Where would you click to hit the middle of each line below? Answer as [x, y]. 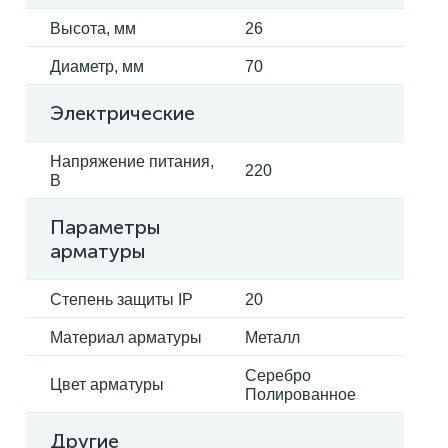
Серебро [278, 375]
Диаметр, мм [97, 66]
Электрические [122, 113]
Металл [272, 337]
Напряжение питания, [132, 161]
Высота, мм [93, 28]
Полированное [300, 394]
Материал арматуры [126, 337]
